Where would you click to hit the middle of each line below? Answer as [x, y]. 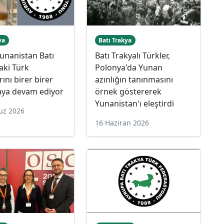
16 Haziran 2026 [122, 122]
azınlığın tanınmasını [134, 79]
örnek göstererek [128, 91]
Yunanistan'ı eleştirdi [134, 103]
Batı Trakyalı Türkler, [132, 55]
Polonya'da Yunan [128, 67]
